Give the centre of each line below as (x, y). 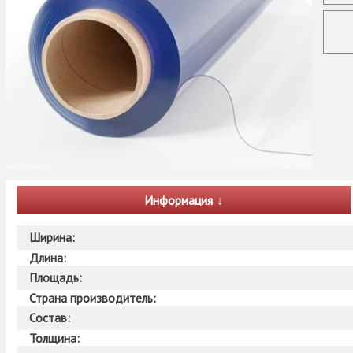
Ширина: (53, 237)
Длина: (49, 257)
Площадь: (57, 277)
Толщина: (56, 338)
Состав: (51, 317)
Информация (179, 201)
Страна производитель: (94, 297)
